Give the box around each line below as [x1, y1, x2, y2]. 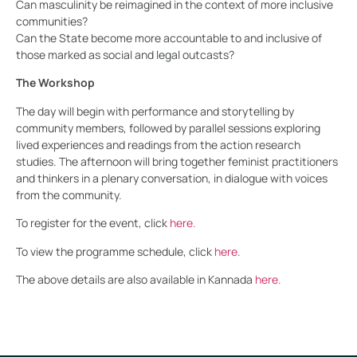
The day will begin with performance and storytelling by [16, 103, 294, 119]
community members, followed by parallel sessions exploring [16, 120, 320, 135]
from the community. [16, 186, 122, 202]
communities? [16, 13, 88, 29]
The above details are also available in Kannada [16, 271, 255, 287]
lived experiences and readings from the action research [16, 136, 300, 152]
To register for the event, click [16, 215, 170, 231]
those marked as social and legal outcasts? [16, 46, 234, 62]
